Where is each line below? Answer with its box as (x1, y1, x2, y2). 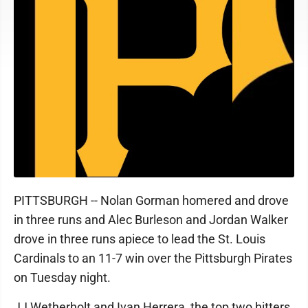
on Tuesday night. (14, 269, 111, 285)
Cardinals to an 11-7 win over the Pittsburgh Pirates (14, 250, 292, 265)
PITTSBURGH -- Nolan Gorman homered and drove (14, 192, 289, 208)
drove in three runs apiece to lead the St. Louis (14, 231, 265, 246)
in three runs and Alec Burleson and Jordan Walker (14, 212, 288, 227)
